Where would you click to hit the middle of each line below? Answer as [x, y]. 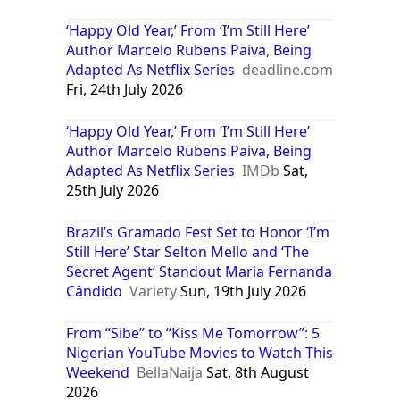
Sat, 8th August [256, 372]
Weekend [98, 372]
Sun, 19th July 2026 [242, 291]
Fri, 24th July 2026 [125, 89]
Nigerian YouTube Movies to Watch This [200, 352]
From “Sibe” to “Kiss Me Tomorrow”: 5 [193, 333]
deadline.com [288, 69]
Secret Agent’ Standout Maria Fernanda [200, 271]
